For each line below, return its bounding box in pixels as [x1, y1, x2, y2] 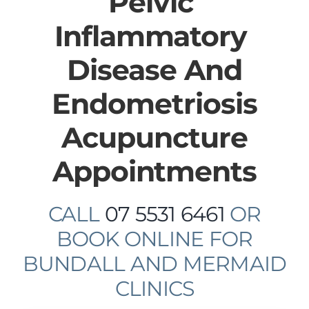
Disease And [67, 52, 242, 88]
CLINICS [114, 276, 195, 302]
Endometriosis [52, 86, 257, 121]
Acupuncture [61, 120, 248, 155]
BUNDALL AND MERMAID [22, 251, 287, 277]
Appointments [52, 154, 257, 189]
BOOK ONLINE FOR [56, 226, 253, 252]
